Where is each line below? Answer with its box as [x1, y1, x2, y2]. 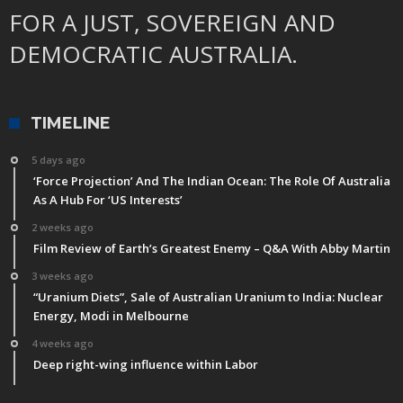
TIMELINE [31, 113, 111, 134]
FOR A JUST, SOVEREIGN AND [9, 6, 336, 40]
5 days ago [31, 153, 85, 167]
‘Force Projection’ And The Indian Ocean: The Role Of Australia [33, 173, 390, 190]
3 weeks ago [31, 269, 94, 283]
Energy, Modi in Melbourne [33, 308, 189, 325]
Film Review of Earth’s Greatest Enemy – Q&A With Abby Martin [33, 240, 390, 257]
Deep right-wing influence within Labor [33, 356, 258, 373]
